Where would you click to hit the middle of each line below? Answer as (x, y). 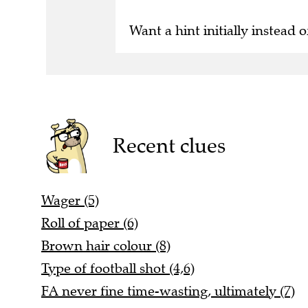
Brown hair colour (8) (106, 246)
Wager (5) (70, 201)
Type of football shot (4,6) (118, 269)
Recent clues (169, 146)
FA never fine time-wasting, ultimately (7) (168, 291)
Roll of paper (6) (90, 223)
